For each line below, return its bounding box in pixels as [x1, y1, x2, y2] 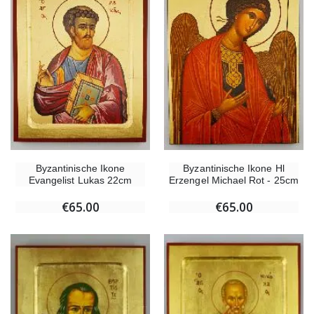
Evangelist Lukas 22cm [28, 174, 132, 186]
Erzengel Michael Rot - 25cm [169, 174, 299, 186]
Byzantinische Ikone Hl [183, 162, 285, 174]
